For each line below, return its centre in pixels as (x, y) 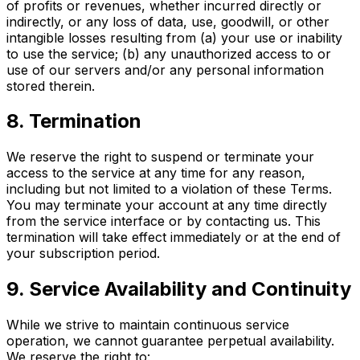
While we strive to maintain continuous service (148, 325)
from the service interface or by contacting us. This (164, 221)
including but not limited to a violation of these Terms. (169, 189)
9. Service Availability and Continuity (179, 289)
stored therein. (51, 86)
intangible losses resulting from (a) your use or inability (174, 37)
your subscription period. (83, 254)
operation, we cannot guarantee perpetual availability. (170, 341)
